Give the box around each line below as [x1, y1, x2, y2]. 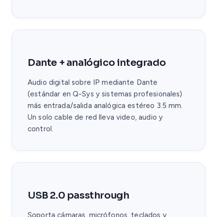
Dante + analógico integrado [28, 56, 166, 69]
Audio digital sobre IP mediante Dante [28, 77, 158, 87]
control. [28, 124, 54, 133]
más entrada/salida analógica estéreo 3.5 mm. [28, 101, 183, 110]
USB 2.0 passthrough [28, 189, 129, 201]
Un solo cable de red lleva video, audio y [28, 112, 163, 122]
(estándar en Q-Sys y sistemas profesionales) [28, 89, 183, 98]
